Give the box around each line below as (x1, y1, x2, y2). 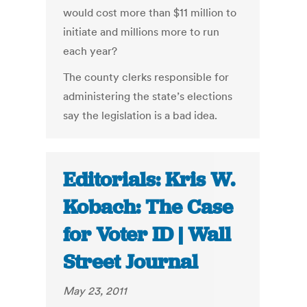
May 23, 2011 (63, 284, 127, 298)
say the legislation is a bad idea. (63, 108, 218, 123)
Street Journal (63, 249, 199, 275)
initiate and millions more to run (63, 25, 220, 39)
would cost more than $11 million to (63, 5, 237, 20)
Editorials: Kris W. (63, 167, 236, 193)
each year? (63, 44, 118, 58)
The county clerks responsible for (63, 70, 230, 84)
